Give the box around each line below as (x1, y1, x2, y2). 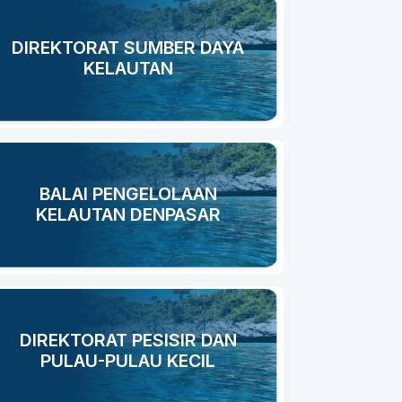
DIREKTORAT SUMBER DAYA (12, 37, 244, 58)
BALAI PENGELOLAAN (39, 183, 217, 205)
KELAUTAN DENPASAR (35, 204, 221, 225)
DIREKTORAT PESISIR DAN (19, 329, 237, 351)
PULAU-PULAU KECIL (40, 350, 215, 371)
